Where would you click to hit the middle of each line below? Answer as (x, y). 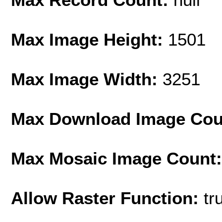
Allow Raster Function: (107, 198)
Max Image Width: (87, 79)
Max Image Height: (89, 40)
